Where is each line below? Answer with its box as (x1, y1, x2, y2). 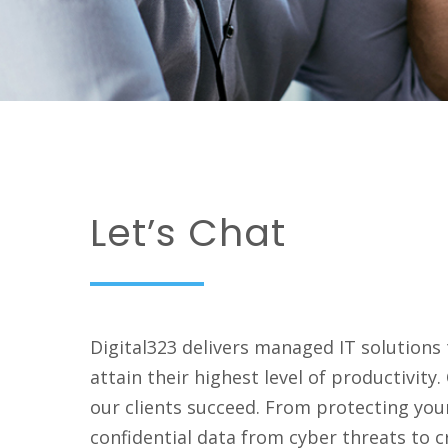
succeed (187, 394, 257, 419)
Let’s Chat (90, 206, 287, 260)
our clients (90, 394, 188, 419)
